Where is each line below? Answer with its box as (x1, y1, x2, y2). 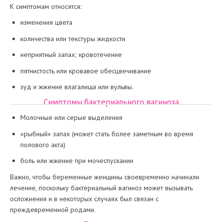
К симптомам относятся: (10, 2, 81, 11)
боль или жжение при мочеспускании (20, 156, 133, 165)
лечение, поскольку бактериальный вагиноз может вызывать (10, 183, 193, 192)
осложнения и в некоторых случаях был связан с (10, 194, 159, 203)
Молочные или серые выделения (20, 113, 122, 122)
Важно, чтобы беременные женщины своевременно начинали (10, 172, 199, 181)
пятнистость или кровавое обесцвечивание (20, 66, 151, 75)
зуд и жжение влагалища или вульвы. (20, 82, 133, 91)
